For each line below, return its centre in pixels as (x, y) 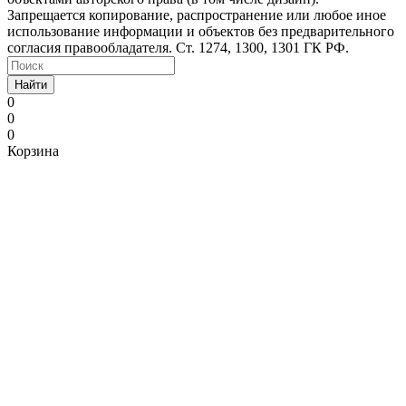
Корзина (33, 150)
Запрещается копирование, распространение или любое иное (197, 14)
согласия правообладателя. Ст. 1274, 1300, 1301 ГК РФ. (178, 47)
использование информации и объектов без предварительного (201, 31)
